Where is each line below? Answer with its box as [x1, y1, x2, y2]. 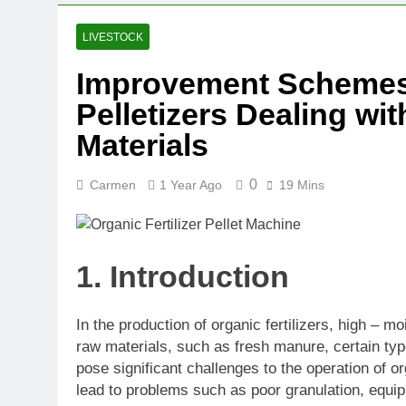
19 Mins [279, 178, 324, 192]
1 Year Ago [159, 178, 222, 192]
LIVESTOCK [82, 31, 143, 43]
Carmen [90, 178, 136, 192]
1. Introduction [76, 258, 289, 294]
